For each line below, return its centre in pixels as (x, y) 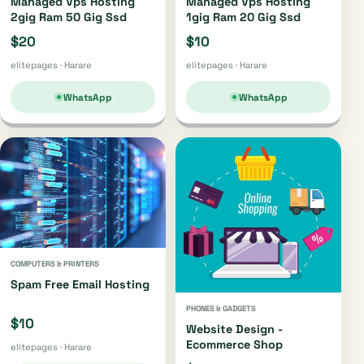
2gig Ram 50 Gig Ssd (69, 17)
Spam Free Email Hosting (80, 284)
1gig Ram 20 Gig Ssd (243, 17)
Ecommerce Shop (234, 344)
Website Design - (234, 329)
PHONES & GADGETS (221, 308)
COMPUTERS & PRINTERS (55, 264)
